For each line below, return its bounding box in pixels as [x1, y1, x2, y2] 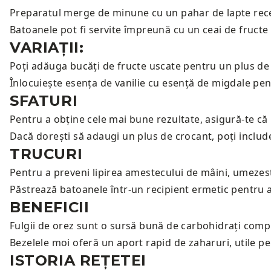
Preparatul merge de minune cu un [10, 6, 178, 19]
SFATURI [10, 92, 78, 109]
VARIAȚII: [10, 39, 84, 56]
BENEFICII [10, 198, 90, 216]
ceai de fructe [203, 23, 269, 36]
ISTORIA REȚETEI [10, 252, 146, 269]
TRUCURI [10, 145, 83, 163]
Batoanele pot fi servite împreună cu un [10, 23, 200, 36]
